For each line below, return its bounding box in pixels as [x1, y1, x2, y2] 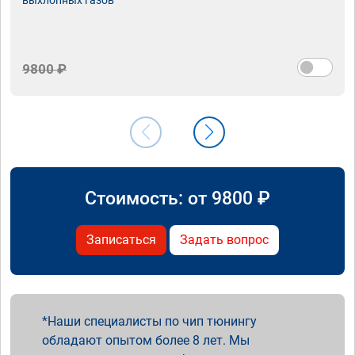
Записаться [86, 231, 156, 247]
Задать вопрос [180, 231, 269, 247]
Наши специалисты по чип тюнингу [48, 313, 257, 329]
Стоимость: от [85, 186, 212, 209]
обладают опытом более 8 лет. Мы [42, 332, 250, 348]
